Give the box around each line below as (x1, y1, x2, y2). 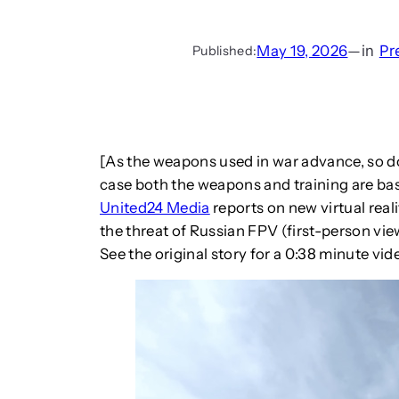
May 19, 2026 (256, 41, 348, 60)
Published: (192, 42, 257, 59)
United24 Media (100, 198, 210, 216)
